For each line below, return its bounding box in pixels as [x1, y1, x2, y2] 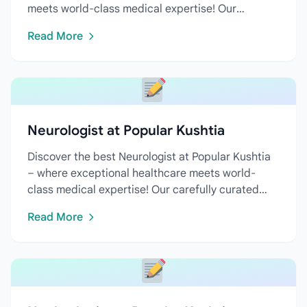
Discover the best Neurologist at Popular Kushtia [27, 150, 271, 164]
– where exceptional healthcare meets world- [27, 167, 256, 181]
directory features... [27, 199, 127, 214]
